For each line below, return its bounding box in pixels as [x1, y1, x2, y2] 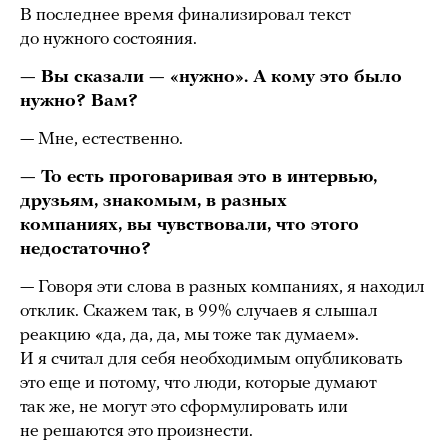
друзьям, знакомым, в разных [20, 192, 287, 212]
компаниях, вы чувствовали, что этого [20, 216, 359, 236]
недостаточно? [20, 240, 151, 260]
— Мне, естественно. [20, 130, 183, 150]
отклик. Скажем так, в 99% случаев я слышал [20, 302, 378, 322]
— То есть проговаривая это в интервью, [20, 168, 377, 188]
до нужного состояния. [20, 30, 197, 50]
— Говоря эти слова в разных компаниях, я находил [20, 278, 425, 298]
